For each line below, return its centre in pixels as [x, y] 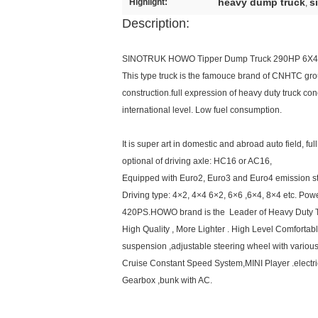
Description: [156, 23]
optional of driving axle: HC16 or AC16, [197, 161]
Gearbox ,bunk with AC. [168, 280]
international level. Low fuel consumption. [202, 110]
